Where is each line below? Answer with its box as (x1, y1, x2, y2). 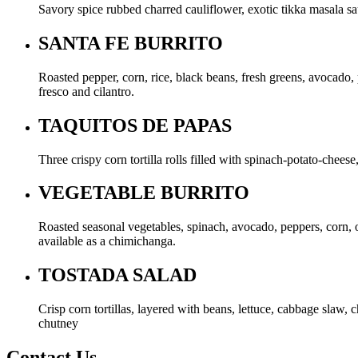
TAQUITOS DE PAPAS (38, 114, 232, 136)
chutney (38, 316, 78, 331)
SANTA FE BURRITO (38, 32, 223, 54)
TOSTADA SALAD (38, 265, 197, 286)
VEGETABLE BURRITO (38, 182, 249, 204)
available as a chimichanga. (38, 234, 176, 249)
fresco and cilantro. (38, 84, 134, 98)
